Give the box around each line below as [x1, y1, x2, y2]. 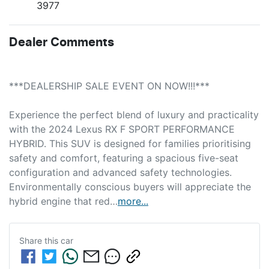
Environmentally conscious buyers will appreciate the [9, 180, 251, 193]
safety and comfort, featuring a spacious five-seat [9, 151, 238, 164]
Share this [19, 235, 61, 246]
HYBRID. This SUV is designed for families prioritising [9, 137, 251, 150]
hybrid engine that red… [9, 195, 118, 207]
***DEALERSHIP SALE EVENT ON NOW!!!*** [9, 79, 210, 92]
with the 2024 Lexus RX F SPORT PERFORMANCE [9, 122, 235, 135]
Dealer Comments [9, 36, 114, 49]
